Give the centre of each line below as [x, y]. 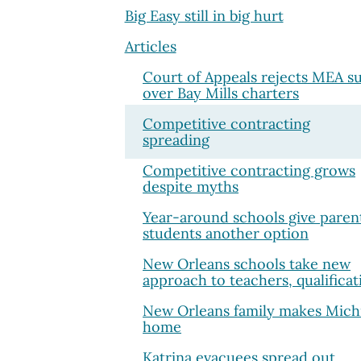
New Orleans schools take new [247, 263]
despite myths [191, 186]
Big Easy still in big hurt [204, 15]
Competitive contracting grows [249, 170]
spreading [176, 139]
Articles [150, 46]
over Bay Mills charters [221, 93]
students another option [226, 233]
